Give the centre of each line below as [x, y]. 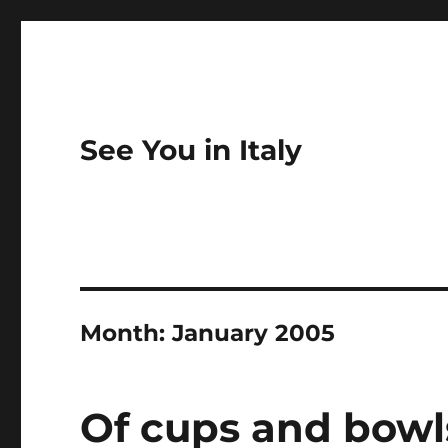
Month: [126, 333]
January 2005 [254, 333]
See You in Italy [191, 150]
